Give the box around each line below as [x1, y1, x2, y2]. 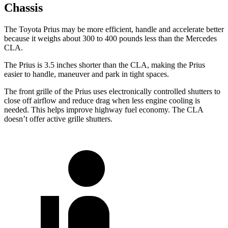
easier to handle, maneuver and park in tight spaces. [4, 70, 169, 79]
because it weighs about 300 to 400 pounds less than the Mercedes [4, 34, 217, 43]
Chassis [4, 1, 43, 15]
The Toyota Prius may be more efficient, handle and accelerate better [4, 25, 224, 34]
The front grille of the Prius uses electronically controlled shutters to [4, 87, 220, 96]
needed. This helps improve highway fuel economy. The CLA [4, 105, 203, 115]
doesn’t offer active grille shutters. [4, 115, 112, 124]
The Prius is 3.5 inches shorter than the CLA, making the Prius [4, 61, 205, 70]
